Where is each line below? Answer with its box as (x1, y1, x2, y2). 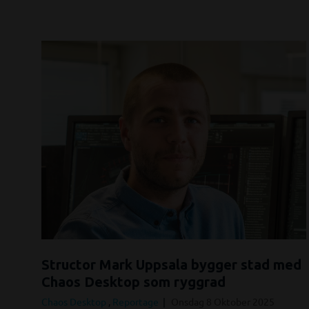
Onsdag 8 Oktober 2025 (171, 295, 275, 308)
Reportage (112, 295, 161, 308)
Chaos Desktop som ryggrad (41, 273, 226, 290)
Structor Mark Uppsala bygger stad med (41, 256, 301, 272)
